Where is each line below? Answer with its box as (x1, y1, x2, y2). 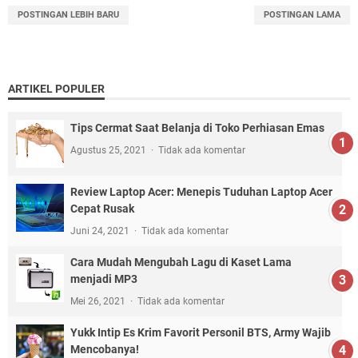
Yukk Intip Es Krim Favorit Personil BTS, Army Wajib (70, 325, 331, 339)
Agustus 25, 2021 (70, 144, 149, 156)
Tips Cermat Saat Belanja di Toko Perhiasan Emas (70, 121, 324, 134)
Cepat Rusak (70, 201, 134, 215)
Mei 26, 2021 (70, 295, 128, 307)
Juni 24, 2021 (70, 225, 132, 237)
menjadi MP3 (70, 272, 137, 285)
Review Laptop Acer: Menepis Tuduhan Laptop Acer (70, 185, 332, 198)
